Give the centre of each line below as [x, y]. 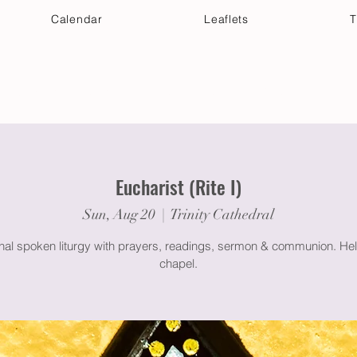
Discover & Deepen [264, 92]
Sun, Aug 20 [119, 214]
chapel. [178, 263]
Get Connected [133, 92]
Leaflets [226, 19]
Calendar [77, 19]
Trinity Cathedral [222, 214]
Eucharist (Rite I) [178, 186]
